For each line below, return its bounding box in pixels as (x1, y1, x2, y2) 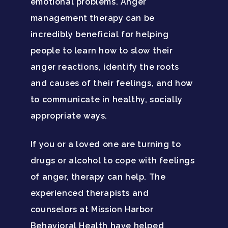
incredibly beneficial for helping (30, 29, 169, 39)
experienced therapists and (30, 188, 149, 198)
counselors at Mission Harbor (30, 204, 154, 214)
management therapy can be (30, 13, 155, 23)
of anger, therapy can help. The (30, 172, 166, 182)
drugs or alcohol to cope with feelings (30, 155, 195, 165)
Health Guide (131, 34, 184, 45)
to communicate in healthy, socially (30, 94, 183, 104)
